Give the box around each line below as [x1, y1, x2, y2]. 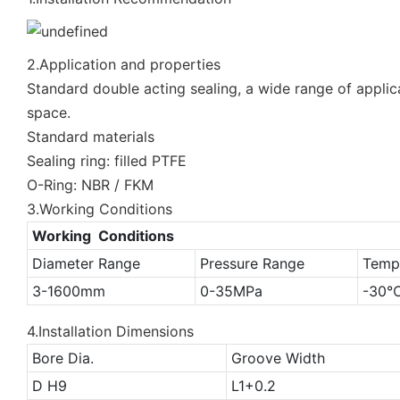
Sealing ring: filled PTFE [27, 151, 187, 170]
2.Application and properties [27, 54, 221, 73]
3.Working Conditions [27, 199, 172, 218]
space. [27, 103, 71, 121]
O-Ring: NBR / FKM [27, 175, 154, 194]
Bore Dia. [31, 348, 94, 367]
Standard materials [27, 127, 154, 146]
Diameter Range [31, 254, 140, 272]
